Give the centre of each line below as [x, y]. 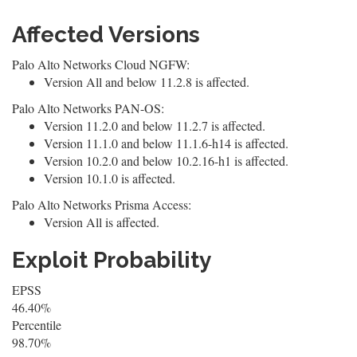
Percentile [37, 325]
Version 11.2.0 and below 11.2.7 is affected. [155, 126]
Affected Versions [106, 35]
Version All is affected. [102, 222]
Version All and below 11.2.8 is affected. [147, 82]
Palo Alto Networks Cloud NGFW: [101, 64]
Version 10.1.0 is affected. [110, 178]
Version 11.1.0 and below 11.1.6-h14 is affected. [166, 143]
